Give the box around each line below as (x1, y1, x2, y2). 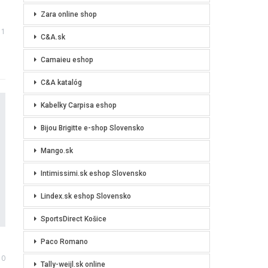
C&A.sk (40, 33, 65, 42)
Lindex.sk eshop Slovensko (40, 192, 131, 201)
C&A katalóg (40, 78, 82, 87)
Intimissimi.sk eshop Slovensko (40, 169, 147, 178)
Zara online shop (40, 10, 97, 19)
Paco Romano (40, 237, 88, 246)
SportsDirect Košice (40, 215, 106, 224)
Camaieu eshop (40, 56, 93, 65)
